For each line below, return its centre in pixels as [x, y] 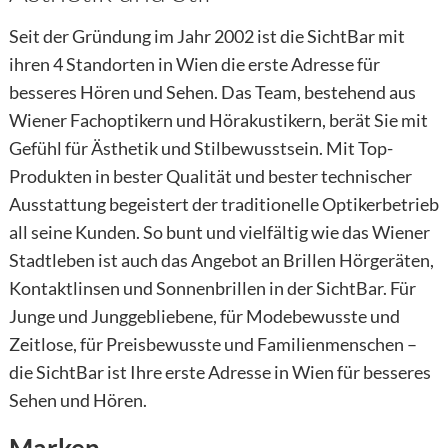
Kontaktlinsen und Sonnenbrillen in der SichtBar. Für [212, 288]
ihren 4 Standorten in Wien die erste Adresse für [194, 64]
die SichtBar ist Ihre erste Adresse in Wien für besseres [220, 372]
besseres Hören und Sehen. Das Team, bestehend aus [212, 92]
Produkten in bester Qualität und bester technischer [210, 176]
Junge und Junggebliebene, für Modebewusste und [204, 316]
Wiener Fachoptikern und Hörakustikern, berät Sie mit [218, 120]
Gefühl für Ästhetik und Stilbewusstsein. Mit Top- [201, 148]
